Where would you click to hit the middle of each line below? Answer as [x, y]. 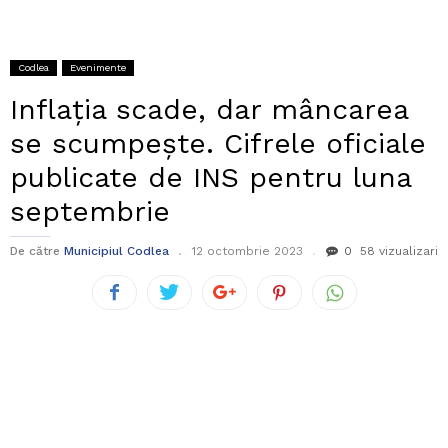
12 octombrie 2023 [247, 251]
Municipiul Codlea [116, 251]
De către [35, 251]
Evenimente [98, 68]
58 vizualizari [399, 251]
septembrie [90, 212]
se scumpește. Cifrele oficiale [218, 144]
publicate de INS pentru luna [210, 178]
